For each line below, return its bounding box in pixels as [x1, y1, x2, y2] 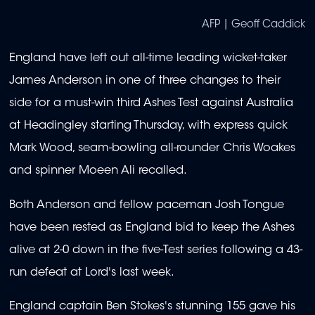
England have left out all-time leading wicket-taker [9, 53, 287, 65]
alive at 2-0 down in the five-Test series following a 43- [9, 244, 302, 256]
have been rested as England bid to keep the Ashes [9, 221, 295, 233]
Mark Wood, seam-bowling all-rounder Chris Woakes [9, 143, 295, 155]
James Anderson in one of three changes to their [9, 75, 281, 87]
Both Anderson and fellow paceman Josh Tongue [9, 199, 284, 211]
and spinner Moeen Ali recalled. [9, 165, 187, 177]
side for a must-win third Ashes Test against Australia [9, 98, 293, 110]
